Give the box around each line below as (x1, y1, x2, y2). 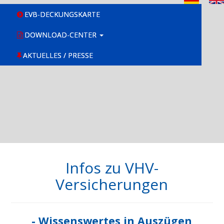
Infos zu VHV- (65, 157, 158, 178)
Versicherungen (55, 173, 168, 194)
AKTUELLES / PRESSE (23, 50, 93, 60)
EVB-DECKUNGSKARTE (24, 9, 100, 19)
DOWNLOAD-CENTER (24, 29, 96, 39)
